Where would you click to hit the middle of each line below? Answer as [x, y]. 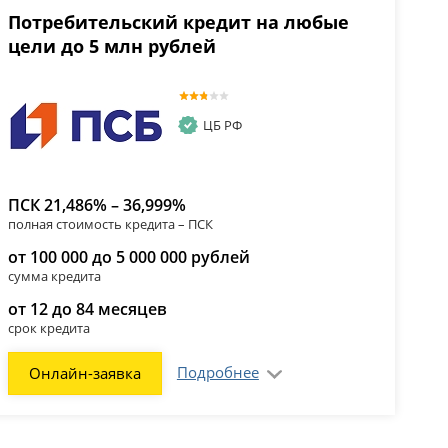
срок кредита [48, 327]
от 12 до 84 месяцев [87, 308]
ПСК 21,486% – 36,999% [96, 204]
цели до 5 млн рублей [111, 46]
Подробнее [217, 371]
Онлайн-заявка [84, 372]
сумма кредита [54, 275]
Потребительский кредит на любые [178, 22]
